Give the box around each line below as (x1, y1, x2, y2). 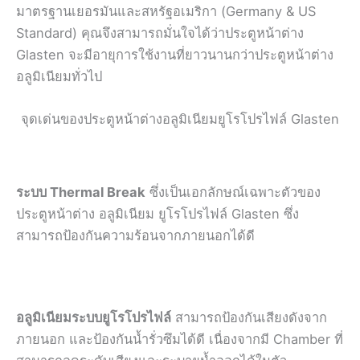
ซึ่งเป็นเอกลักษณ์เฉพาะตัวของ (145, 183, 321, 200)
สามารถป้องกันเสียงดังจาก (171, 309, 327, 326)
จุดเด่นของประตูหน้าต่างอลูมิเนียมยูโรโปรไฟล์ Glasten (21, 110, 339, 127)
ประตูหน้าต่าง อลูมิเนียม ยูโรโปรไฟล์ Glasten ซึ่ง (16, 205, 299, 222)
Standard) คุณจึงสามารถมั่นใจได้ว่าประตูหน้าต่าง (16, 24, 304, 41)
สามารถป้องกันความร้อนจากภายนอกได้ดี (16, 227, 255, 243)
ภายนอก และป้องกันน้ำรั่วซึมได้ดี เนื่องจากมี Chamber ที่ (16, 331, 343, 348)
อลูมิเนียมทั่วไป (16, 67, 102, 84)
